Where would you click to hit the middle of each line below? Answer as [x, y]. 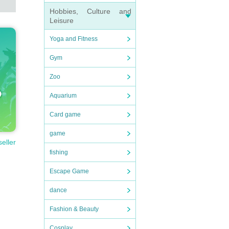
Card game [65, 114]
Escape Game [69, 171]
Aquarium [63, 96]
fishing [59, 152]
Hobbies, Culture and [90, 11]
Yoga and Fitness [74, 39]
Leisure [62, 20]
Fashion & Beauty [74, 209]
